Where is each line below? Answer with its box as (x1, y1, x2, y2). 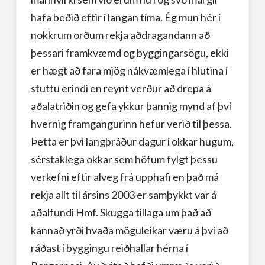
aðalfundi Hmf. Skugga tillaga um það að (30, 205, 211, 219)
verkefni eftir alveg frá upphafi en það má (30, 170, 219, 183)
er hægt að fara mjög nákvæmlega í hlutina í (30, 63, 228, 77)
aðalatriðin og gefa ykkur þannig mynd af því (30, 99, 231, 112)
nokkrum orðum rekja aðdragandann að (30, 28, 210, 41)
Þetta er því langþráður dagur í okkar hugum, (30, 134, 234, 148)
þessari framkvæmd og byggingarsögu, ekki (30, 46, 229, 59)
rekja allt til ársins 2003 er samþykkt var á (30, 188, 216, 201)
